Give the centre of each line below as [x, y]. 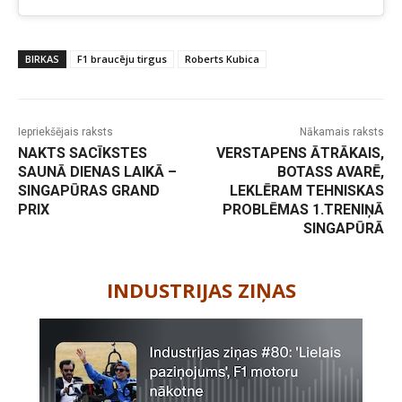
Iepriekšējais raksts [66, 131]
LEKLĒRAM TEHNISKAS [306, 190]
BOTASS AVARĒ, [330, 171]
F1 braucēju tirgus [122, 58]
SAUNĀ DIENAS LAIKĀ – [97, 171]
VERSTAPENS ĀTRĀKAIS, [300, 153]
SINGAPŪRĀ [343, 228]
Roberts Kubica [222, 58]
